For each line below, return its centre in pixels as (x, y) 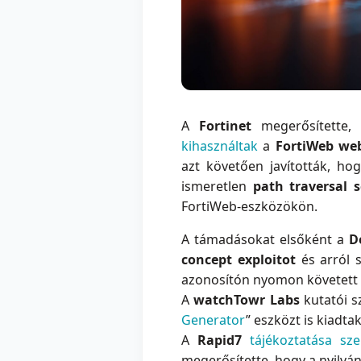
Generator (214, 320)
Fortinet (226, 126)
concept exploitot (239, 260)
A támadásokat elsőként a (265, 240)
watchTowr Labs (247, 300)
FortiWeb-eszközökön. (249, 207)
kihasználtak (220, 146)
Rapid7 (220, 340)
